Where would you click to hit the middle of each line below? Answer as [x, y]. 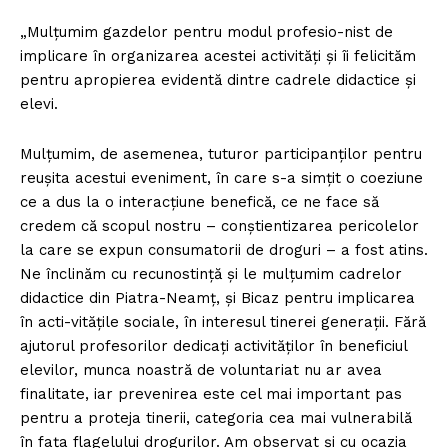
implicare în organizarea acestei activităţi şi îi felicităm [218, 56]
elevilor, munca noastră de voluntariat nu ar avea [201, 370]
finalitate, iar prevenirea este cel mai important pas [211, 394]
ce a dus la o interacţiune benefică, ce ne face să [199, 202]
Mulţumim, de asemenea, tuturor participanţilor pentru [221, 154]
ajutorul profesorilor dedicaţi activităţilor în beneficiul [213, 346]
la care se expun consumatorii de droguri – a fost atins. [224, 250]
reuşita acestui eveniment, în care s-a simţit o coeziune [221, 178]
